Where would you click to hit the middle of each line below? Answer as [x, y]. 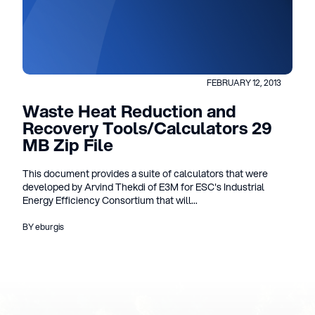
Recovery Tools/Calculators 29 [147, 128]
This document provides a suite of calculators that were [145, 174]
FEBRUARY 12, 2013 [244, 83]
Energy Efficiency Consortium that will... [110, 200]
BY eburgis [43, 227]
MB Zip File [68, 145]
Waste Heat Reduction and [129, 111]
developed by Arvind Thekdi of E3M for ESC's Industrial [143, 187]
